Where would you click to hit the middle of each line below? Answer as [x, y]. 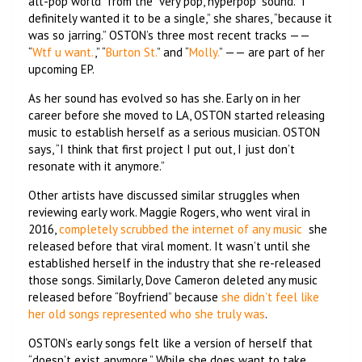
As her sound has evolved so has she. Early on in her [164, 98]
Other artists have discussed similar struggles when [164, 195]
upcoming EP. [61, 69]
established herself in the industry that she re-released [175, 263]
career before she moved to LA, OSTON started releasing [177, 115]
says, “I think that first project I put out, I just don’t [162, 149]
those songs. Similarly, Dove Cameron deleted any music [173, 280]
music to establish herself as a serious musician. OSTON [174, 132]
